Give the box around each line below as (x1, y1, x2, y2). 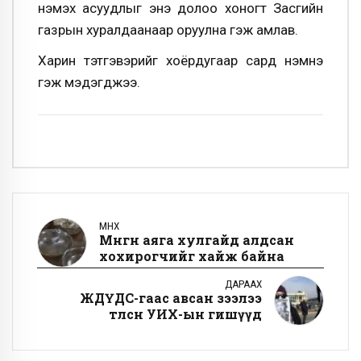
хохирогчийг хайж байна (99, 247, 284, 264)
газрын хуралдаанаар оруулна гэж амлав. (38, 22, 298, 39)
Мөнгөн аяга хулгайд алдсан (99, 230, 294, 248)
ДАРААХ (225, 277, 262, 290)
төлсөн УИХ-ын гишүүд (109, 305, 262, 322)
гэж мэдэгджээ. (38, 73, 140, 90)
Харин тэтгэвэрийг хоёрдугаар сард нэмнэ (38, 52, 323, 68)
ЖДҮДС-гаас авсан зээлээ (80, 288, 262, 306)
